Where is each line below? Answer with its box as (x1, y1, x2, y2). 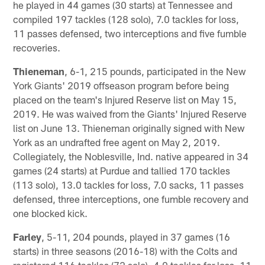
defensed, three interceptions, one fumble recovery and (13, 192, 249, 205)
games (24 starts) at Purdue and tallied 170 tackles (13, 164, 231, 176)
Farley (13, 230, 42, 243)
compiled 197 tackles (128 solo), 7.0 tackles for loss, (13, 12, 240, 25)
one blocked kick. (13, 206, 88, 219)
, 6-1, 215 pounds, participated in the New (64, 64, 247, 77)
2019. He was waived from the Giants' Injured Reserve (13, 107, 247, 119)
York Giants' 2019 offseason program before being (13, 79, 230, 91)
